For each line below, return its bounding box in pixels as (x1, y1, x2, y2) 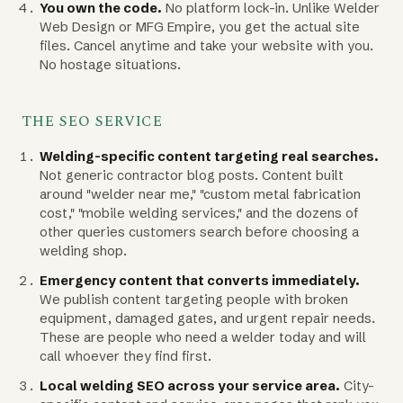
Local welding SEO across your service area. (40, 377, 340, 394)
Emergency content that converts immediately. (40, 272, 360, 289)
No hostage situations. (40, 56, 181, 73)
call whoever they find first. (40, 347, 211, 364)
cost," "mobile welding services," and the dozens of (40, 204, 358, 221)
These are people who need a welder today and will (40, 328, 366, 345)
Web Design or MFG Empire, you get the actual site (40, 18, 360, 35)
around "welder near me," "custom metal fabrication (40, 185, 361, 202)
